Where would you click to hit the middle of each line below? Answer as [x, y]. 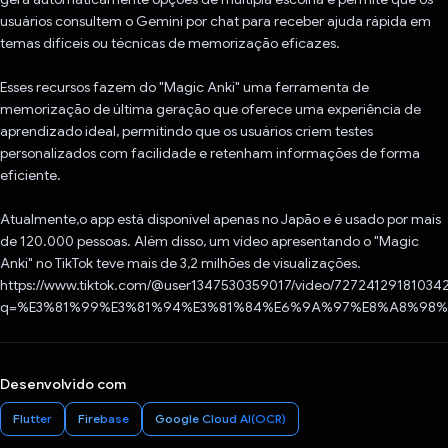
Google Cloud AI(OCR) [220, 419]
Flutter [32, 419]
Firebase [103, 419]
